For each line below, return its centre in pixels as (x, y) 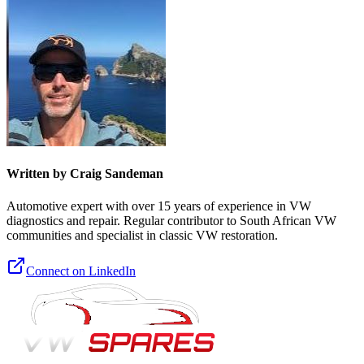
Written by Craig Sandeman (85, 174)
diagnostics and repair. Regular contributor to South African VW (171, 220)
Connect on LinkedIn (81, 271)
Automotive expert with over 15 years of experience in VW (159, 206)
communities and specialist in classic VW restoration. (142, 235)
